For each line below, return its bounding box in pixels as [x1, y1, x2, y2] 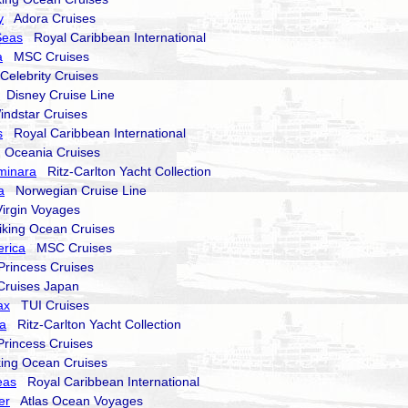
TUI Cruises [10, 298, 89, 312]
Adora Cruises [4, 11, 96, 25]
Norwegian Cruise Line [5, 183, 147, 198]
